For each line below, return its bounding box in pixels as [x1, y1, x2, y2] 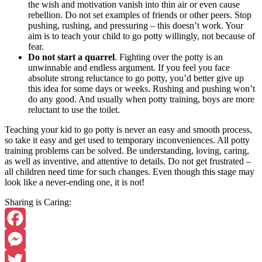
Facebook [5, 233, 41, 244]
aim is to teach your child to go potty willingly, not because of [28, 30, 255, 41]
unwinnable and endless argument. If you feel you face [28, 62, 230, 73]
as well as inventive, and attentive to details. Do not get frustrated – [5, 156, 251, 166]
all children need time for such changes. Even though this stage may [5, 166, 254, 177]
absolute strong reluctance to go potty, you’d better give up [28, 73, 244, 83]
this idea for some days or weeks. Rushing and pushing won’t [28, 83, 255, 94]
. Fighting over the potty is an [115, 51, 223, 62]
